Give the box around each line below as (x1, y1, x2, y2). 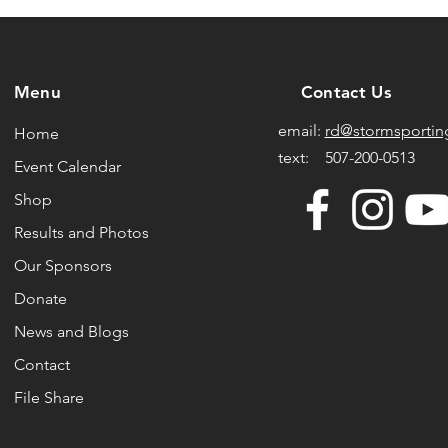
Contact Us (300, 81, 392, 102)
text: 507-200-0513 (277, 147, 415, 167)
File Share (13, 387, 84, 407)
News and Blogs (13, 321, 129, 341)
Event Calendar (13, 156, 121, 176)
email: (277, 120, 325, 140)
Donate (13, 288, 67, 308)
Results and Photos (13, 222, 149, 242)
